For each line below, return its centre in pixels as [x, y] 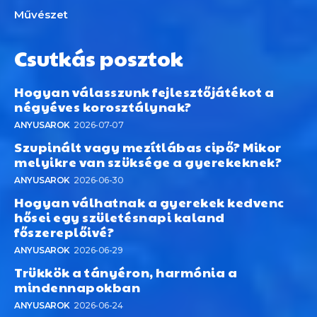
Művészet [41, 15]
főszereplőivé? [64, 232]
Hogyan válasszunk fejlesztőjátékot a [144, 92]
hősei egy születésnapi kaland [120, 217]
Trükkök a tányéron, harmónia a [126, 272]
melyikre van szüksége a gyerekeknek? [148, 162]
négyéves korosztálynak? [103, 107]
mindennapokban [77, 287]
